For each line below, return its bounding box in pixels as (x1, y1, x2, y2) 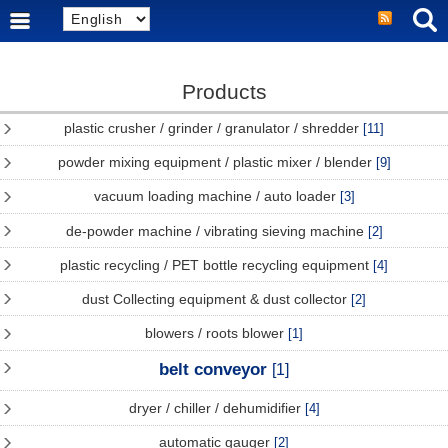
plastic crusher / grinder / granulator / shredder (64, 120, 363, 137)
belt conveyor (159, 359, 272, 380)
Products (181, 80, 267, 104)
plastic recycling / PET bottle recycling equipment (60, 256, 373, 273)
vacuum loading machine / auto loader (93, 188, 340, 205)
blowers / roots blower (145, 324, 288, 341)
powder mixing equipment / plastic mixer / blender (57, 154, 376, 171)
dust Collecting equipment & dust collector (82, 290, 351, 307)
